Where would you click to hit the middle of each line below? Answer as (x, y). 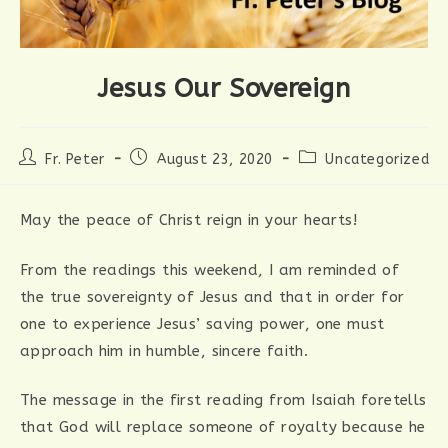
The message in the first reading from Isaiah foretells (223, 400)
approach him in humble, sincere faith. (164, 350)
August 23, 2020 (215, 159)
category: (331, 175)
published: (166, 175)
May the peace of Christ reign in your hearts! (188, 220)
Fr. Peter (75, 159)
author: (44, 175)
